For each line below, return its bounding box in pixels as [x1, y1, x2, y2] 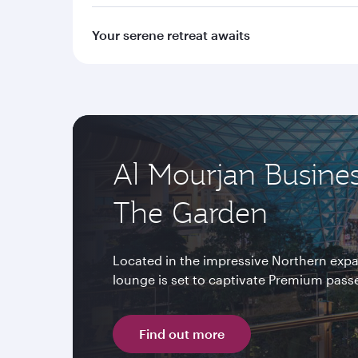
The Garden [113, 193, 268, 231]
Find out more [139, 326, 225, 341]
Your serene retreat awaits [92, 27, 250, 42]
